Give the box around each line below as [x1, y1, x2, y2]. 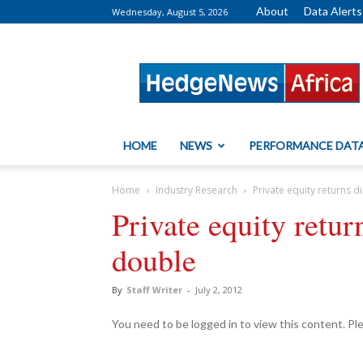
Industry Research [156, 183, 237, 197]
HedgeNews [249, 46, 313, 62]
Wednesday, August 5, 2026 [112, 6, 228, 18]
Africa [249, 63, 279, 79]
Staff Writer [126, 284, 182, 296]
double [112, 239, 196, 280]
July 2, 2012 [195, 284, 242, 296]
